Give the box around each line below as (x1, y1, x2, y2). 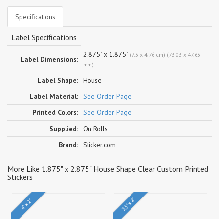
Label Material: (30, 91, 78, 101)
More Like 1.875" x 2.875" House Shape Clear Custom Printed (7, 163, 208, 174)
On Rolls (83, 124, 108, 133)
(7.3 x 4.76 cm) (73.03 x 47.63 (130, 50, 200, 58)
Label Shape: (38, 75, 78, 85)
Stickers (7, 172, 33, 182)
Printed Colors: (32, 108, 78, 117)
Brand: (59, 140, 78, 149)
